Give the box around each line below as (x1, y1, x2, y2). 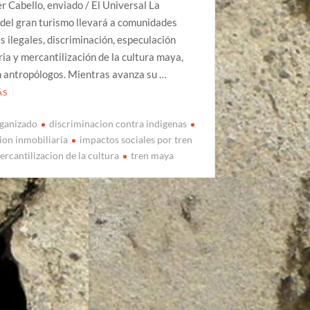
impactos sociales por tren (80, 134, 193, 146)
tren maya (131, 149, 174, 162)
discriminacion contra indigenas (49, 118, 188, 130)
